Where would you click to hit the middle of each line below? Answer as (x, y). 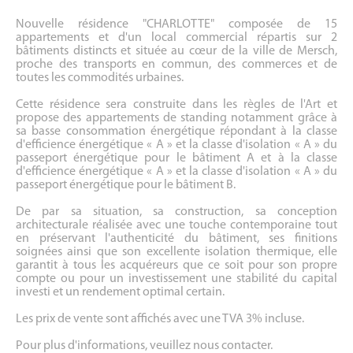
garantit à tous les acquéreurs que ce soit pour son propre (176, 266)
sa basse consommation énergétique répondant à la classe (176, 132)
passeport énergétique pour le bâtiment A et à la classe (176, 158)
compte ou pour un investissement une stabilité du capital (176, 279)
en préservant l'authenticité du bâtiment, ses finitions (176, 239)
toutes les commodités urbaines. (100, 78)
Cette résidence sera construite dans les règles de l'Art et (176, 105)
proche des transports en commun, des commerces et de (176, 65)
